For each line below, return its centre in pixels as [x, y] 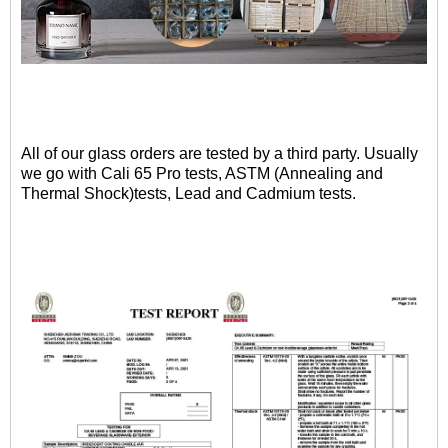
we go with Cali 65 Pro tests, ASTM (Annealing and [202, 173]
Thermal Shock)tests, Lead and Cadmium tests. [190, 193]
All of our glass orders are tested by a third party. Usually [219, 153]
